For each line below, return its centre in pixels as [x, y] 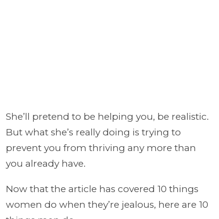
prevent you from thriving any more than [101, 148]
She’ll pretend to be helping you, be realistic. [107, 117]
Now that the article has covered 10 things [102, 189]
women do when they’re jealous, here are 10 [107, 205]
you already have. [46, 164]
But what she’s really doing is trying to [93, 132]
